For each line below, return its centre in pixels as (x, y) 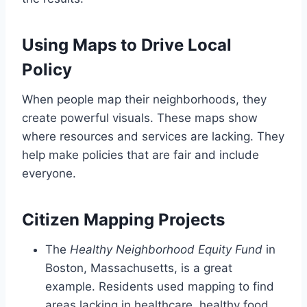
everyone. (49, 174)
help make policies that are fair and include (140, 155)
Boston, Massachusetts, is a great (139, 268)
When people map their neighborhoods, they (144, 100)
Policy (47, 70)
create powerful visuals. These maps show (140, 118)
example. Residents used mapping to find (160, 287)
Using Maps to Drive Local (127, 45)
